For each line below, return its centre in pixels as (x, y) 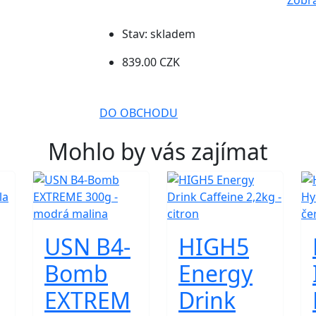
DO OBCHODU (139, 113)
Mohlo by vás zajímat (158, 151)
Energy (215, 273)
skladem (173, 34)
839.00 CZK (151, 62)
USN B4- (87, 247)
